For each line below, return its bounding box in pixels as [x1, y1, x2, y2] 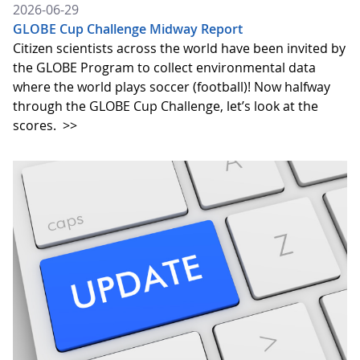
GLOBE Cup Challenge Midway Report [13, 19, 243, 38]
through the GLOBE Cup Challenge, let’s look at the [13, 96, 318, 115]
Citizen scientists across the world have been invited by [13, 39, 346, 57]
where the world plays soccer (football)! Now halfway [13, 77, 330, 96]
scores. [13, 116, 59, 134]
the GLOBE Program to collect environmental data [13, 58, 316, 76]
